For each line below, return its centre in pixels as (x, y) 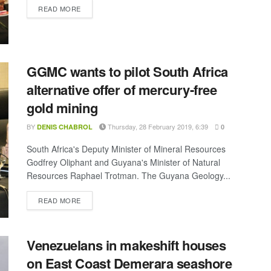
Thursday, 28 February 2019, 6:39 (157, 126)
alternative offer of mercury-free (122, 89)
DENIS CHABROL (65, 126)
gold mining (62, 107)
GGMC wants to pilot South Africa (127, 71)
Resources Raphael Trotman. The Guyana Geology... (129, 175)
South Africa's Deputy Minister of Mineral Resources (126, 149)
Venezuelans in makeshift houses (126, 245)
